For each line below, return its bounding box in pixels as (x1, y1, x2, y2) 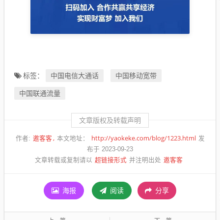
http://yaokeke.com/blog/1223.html (91, 134, 196, 143)
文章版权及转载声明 (79, 116, 141, 125)
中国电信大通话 (51, 71, 99, 81)
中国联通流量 (19, 88, 60, 98)
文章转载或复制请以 (35, 157, 92, 164)
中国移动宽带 (115, 71, 157, 81)
